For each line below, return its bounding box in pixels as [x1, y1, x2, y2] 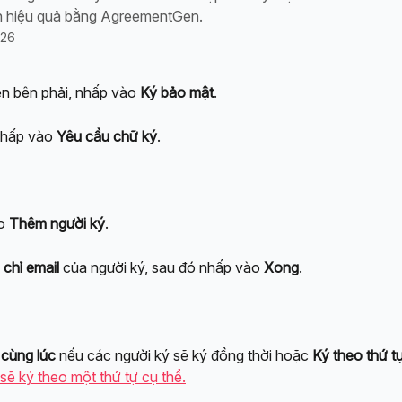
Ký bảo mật [140, 83, 214, 101]
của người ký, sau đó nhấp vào [59, 258, 264, 277]
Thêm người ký [9, 214, 105, 233]
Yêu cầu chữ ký [57, 127, 157, 145]
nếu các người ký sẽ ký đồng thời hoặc [56, 345, 312, 364]
